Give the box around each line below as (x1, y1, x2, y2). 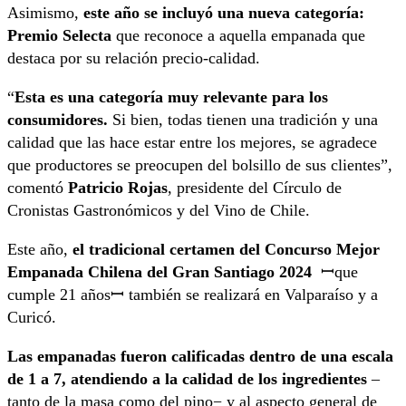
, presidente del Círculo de (168, 178, 342, 197)
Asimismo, (7, 3, 83, 22)
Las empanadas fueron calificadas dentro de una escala (7, 346, 393, 365)
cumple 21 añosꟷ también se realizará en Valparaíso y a (7, 285, 378, 304)
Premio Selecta (7, 25, 111, 44)
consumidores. (7, 110, 112, 129)
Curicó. (7, 307, 56, 326)
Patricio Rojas (68, 178, 168, 197)
